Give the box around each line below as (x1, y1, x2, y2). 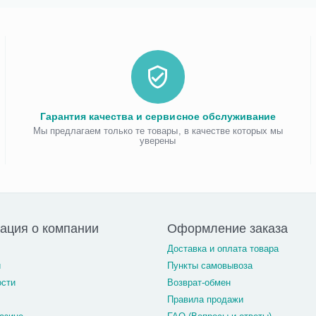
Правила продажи (166, 294, 243, 305)
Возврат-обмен (166, 277, 231, 288)
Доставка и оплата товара (166, 243, 279, 254)
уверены (140, 135, 176, 146)
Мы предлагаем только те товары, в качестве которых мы (33, 126, 283, 136)
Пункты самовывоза (166, 260, 253, 271)
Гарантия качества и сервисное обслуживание (40, 111, 276, 122)
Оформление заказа (166, 221, 288, 236)
